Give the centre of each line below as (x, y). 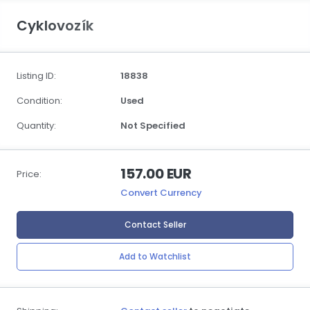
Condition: (39, 101)
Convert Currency (161, 193)
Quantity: (36, 126)
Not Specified (153, 126)
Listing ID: (36, 76)
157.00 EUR (156, 174)
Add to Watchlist (155, 256)
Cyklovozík (55, 26)
